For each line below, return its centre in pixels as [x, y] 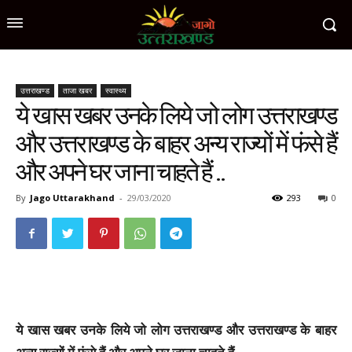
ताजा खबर [77, 90]
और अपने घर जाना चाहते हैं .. [120, 172]
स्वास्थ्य [116, 90]
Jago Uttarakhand [72, 198]
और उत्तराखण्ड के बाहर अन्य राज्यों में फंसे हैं [176, 144]
